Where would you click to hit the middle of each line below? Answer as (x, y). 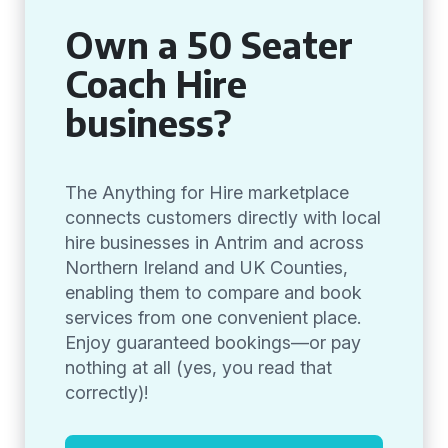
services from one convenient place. (213, 317)
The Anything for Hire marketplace (207, 192)
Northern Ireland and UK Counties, (206, 267)
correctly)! (106, 392)
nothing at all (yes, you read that (198, 367)
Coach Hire (156, 83)
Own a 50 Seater (209, 44)
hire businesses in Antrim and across (214, 242)
